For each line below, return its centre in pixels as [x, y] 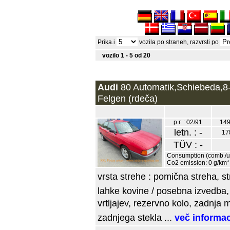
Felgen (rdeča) [128, 98]
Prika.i [107, 42]
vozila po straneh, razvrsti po [179, 42]
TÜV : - [188, 145]
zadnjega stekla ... [136, 217]
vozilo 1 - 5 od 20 [126, 55]
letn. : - [188, 132]
